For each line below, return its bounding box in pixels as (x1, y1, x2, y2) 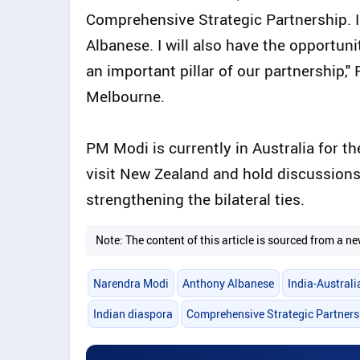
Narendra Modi (92, 275, 169, 291)
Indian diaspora (92, 305, 173, 321)
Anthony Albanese (182, 275, 274, 291)
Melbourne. (86, 86, 165, 108)
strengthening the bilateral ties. (86, 189, 305, 211)
